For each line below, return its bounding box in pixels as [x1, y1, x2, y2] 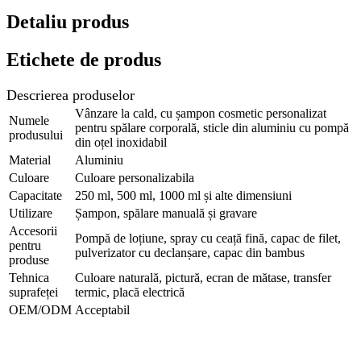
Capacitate [9, 189, 62, 203]
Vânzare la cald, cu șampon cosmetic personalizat [75, 106, 326, 121]
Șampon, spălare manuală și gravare [75, 206, 257, 221]
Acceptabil [75, 303, 130, 317]
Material [9, 153, 51, 168]
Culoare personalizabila [75, 171, 194, 185]
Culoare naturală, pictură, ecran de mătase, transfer [75, 271, 331, 285]
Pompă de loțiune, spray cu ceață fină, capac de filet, [75, 231, 341, 246]
